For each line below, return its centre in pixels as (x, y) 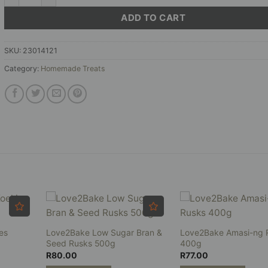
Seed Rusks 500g (81, 243)
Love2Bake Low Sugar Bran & (104, 233)
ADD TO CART (153, 17)
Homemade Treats (72, 68)
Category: (22, 68)
